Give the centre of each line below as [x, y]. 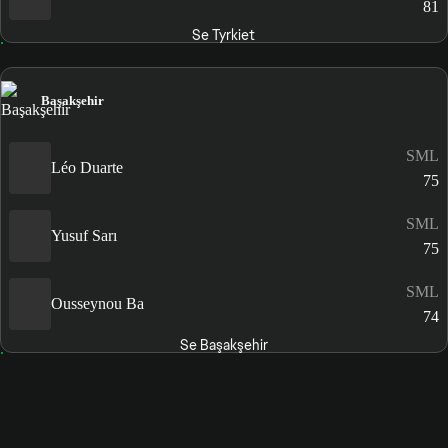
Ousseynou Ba [97, 304]
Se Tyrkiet [224, 35]
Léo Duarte [87, 168]
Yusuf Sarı [84, 236]
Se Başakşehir [223, 344]
